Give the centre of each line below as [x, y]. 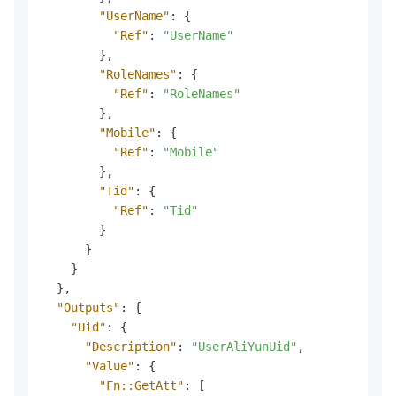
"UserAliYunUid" [244, 346]
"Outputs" [88, 307]
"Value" [110, 366]
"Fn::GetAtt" [141, 385]
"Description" [131, 346]
